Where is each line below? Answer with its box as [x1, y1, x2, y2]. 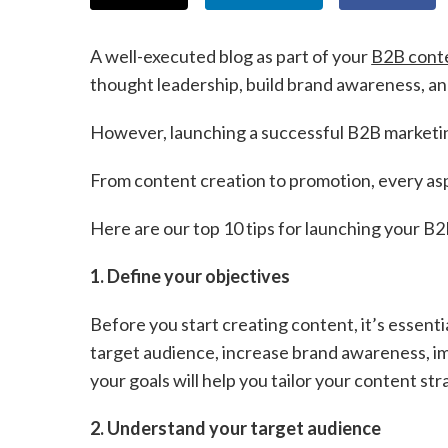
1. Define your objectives [90, 264, 291, 287]
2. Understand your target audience [90, 416, 382, 439]
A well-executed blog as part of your [90, 44, 372, 67]
